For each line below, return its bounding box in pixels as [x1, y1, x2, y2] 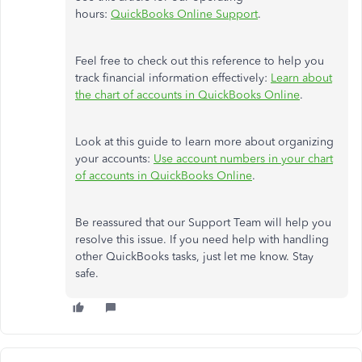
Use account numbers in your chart [154, 151, 333, 166]
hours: [75, 6, 111, 21]
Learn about [271, 70, 332, 85]
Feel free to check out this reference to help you [75, 53, 324, 68]
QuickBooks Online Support [111, 6, 258, 21]
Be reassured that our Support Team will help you [75, 215, 331, 229]
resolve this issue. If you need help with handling [75, 232, 329, 246]
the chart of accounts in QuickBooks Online [75, 87, 300, 102]
